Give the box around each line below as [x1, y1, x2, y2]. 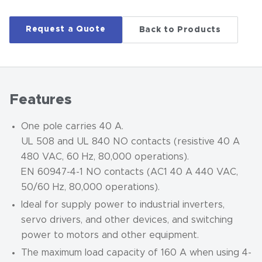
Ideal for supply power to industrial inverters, [21, 200, 225, 209]
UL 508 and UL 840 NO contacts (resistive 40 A [21, 137, 240, 146]
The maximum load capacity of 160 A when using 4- [21, 248, 251, 257]
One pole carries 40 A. [21, 122, 123, 131]
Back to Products [139, 26, 221, 34]
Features [9, 93, 72, 107]
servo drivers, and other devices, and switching [21, 215, 233, 225]
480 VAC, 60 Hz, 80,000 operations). [21, 152, 189, 161]
